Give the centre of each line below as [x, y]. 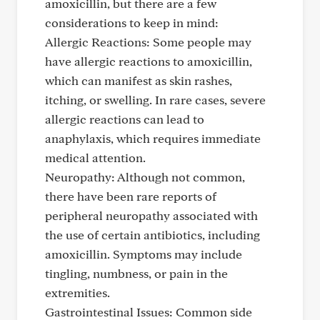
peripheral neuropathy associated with [151, 215]
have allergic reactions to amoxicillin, [149, 61]
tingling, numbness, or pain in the [136, 273]
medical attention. [95, 157]
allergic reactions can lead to [125, 119]
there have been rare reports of [131, 196]
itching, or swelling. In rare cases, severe [155, 100]
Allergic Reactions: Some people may [148, 42]
